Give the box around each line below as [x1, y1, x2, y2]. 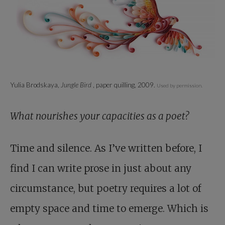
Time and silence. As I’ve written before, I [10, 142, 202, 154]
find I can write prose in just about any [10, 162, 191, 174]
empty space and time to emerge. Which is [10, 202, 208, 214]
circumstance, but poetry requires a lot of [10, 182, 201, 194]
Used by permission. [157, 82, 202, 88]
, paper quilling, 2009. [93, 80, 157, 89]
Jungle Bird [61, 80, 93, 89]
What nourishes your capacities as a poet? [10, 109, 189, 122]
